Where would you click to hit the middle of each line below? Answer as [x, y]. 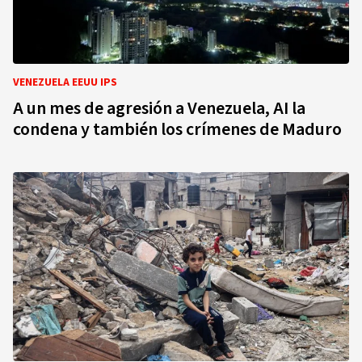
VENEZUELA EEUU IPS [65, 82]
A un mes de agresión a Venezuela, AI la [159, 108]
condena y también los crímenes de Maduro [177, 129]
